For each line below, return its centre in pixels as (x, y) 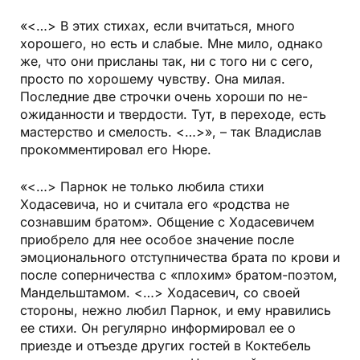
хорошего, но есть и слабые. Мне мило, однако (172, 44)
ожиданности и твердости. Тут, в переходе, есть (173, 115)
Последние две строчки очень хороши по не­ (164, 97)
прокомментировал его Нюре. (116, 150)
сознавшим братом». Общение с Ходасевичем (167, 222)
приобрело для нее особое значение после (157, 240)
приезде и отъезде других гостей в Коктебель (166, 346)
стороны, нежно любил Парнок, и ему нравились (176, 311)
